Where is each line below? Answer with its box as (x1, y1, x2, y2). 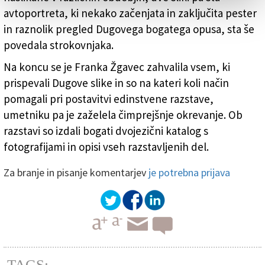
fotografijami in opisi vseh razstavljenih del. (4, 140, 209, 154)
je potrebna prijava (148, 166, 230, 180)
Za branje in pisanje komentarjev (4, 166, 148, 180)
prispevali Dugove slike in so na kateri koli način (4, 76, 229, 91)
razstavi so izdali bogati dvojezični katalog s (4, 124, 208, 138)
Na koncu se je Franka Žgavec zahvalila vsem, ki (4, 60, 230, 75)
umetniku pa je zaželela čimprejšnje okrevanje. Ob (4, 108, 243, 122)
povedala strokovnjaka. (4, 38, 114, 53)
